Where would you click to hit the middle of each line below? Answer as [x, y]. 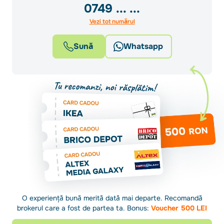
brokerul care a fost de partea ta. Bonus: [84, 208]
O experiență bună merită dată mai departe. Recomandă [112, 198]
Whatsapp [143, 46]
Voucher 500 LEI [179, 208]
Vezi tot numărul [112, 21]
